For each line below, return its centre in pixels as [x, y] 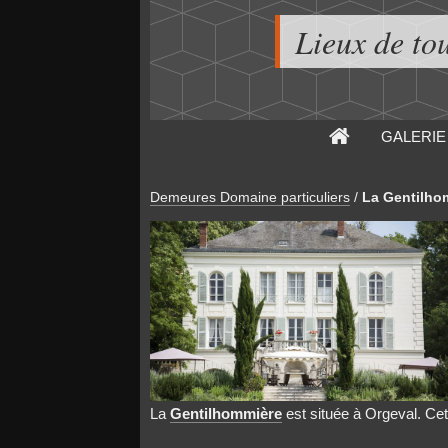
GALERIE [413, 136]
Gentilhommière [225, 414]
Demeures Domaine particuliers [249, 197]
